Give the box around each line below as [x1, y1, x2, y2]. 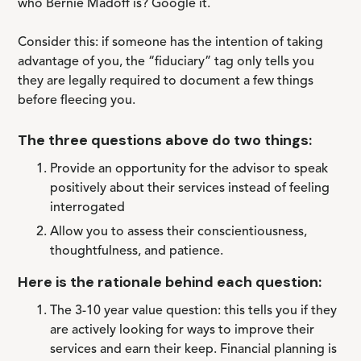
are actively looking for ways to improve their [50, 324, 315, 337]
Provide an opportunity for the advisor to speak [50, 163, 329, 176]
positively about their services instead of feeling [50, 182, 330, 195]
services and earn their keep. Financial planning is [50, 343, 338, 356]
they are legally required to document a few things [18, 75, 314, 88]
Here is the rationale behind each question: [18, 272, 322, 292]
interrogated [50, 201, 126, 214]
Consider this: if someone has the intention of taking [18, 36, 324, 49]
